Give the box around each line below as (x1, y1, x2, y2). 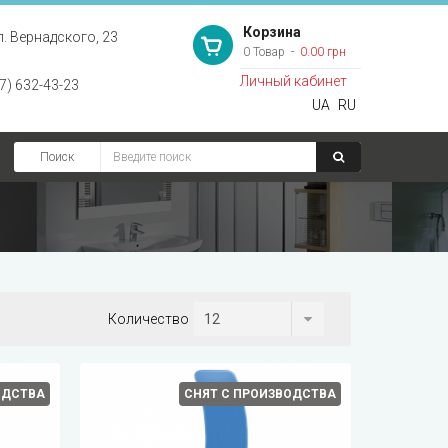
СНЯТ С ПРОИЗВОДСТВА (183, 387, 336, 401)
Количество (108, 311, 189, 327)
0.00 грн (296, 45, 346, 59)
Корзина (242, 24, 301, 40)
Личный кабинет (239, 73, 347, 89)
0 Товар (242, 45, 285, 59)
